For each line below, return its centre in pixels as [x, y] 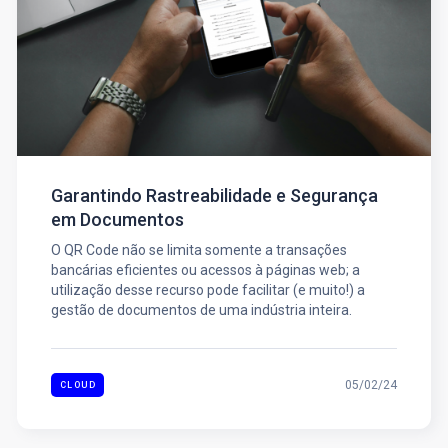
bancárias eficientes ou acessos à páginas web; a [205, 270]
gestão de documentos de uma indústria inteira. [201, 310]
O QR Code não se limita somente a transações [198, 250]
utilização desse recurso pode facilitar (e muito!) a [207, 290]
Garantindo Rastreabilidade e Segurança [214, 196]
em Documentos [117, 220]
